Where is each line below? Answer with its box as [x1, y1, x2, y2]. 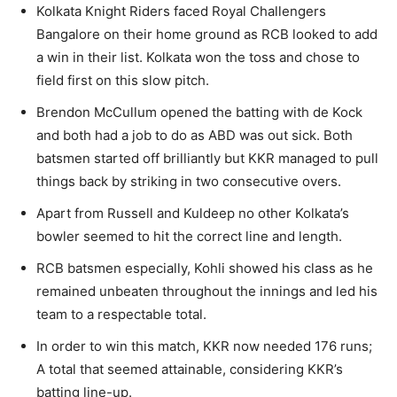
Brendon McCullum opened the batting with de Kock [36, 103, 362, 121]
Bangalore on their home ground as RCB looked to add [36, 25, 378, 43]
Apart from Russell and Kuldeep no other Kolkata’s [36, 204, 349, 222]
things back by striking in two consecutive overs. [36, 172, 341, 190]
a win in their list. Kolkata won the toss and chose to [36, 48, 360, 66]
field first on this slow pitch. [36, 71, 209, 89]
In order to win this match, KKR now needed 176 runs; [36, 337, 372, 354]
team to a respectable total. [36, 305, 206, 323]
